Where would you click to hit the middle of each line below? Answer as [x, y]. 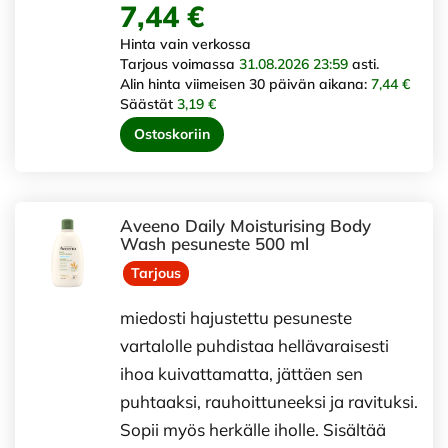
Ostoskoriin [172, 133]
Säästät [148, 103]
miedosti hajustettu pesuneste [236, 317]
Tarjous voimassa [179, 63]
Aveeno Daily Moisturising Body [245, 225]
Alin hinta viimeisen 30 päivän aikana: [245, 83]
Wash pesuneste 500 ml [214, 243]
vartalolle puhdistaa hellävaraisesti [254, 345]
